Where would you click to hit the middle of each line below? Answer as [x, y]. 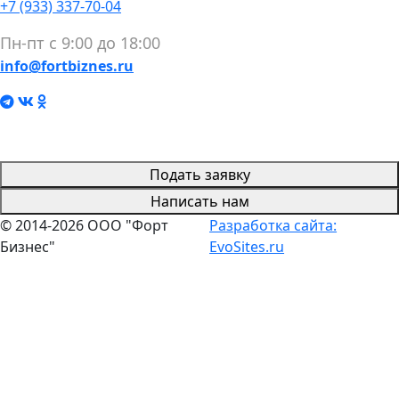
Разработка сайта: [273, 225]
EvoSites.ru [247, 246]
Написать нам [199, 201]
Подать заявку [199, 174]
